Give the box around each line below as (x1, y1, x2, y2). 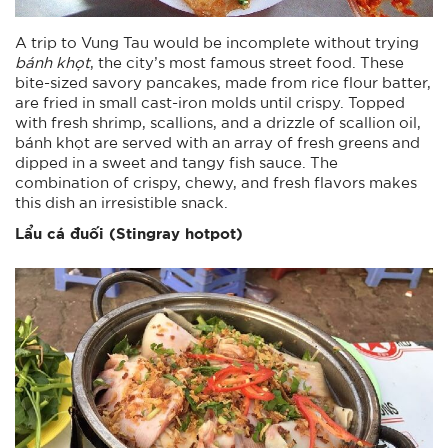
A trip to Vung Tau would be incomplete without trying (15, 34, 419, 51)
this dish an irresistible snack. (15, 194, 228, 211)
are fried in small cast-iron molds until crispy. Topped (15, 94, 405, 111)
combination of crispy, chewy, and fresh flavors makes (15, 174, 417, 191)
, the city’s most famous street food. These (90, 54, 404, 71)
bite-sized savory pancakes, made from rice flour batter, (15, 74, 431, 91)
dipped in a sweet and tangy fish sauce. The (15, 154, 338, 171)
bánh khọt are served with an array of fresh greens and (15, 134, 420, 151)
